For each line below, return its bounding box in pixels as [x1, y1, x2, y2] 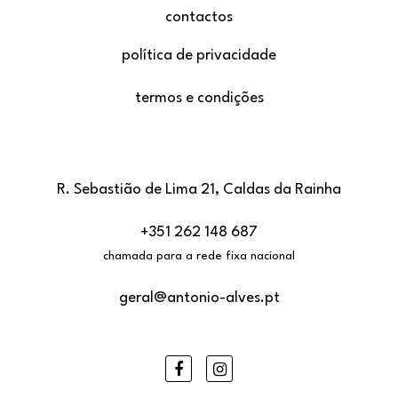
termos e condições [134, 90, 264, 106]
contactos [165, 9, 233, 25]
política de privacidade [122, 47, 276, 63]
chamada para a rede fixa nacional [103, 250, 295, 262]
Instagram [225, 356, 308, 379]
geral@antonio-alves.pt [118, 290, 280, 306]
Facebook [182, 356, 260, 379]
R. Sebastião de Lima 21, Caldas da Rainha [57, 181, 341, 197]
